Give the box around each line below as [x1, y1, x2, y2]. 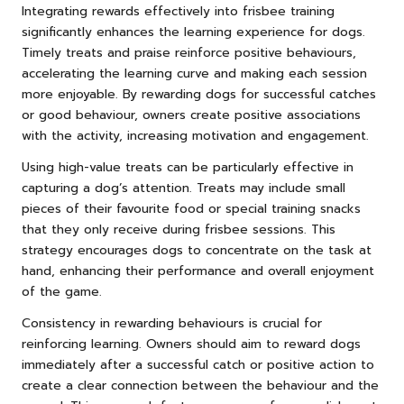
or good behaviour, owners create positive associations [22, 106, 361, 125]
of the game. [22, 282, 102, 302]
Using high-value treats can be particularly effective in [22, 158, 353, 178]
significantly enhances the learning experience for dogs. [22, 23, 365, 42]
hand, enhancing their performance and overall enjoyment [22, 262, 374, 281]
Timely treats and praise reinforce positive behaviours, [22, 43, 356, 63]
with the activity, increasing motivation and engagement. [22, 126, 369, 146]
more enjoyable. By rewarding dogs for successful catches [22, 85, 376, 105]
